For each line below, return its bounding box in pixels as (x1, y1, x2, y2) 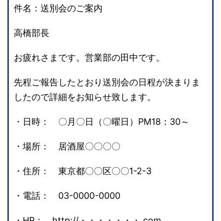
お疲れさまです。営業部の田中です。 (14, 52, 165, 63)
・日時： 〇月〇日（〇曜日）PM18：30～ (14, 116, 189, 127)
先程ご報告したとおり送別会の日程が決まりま (14, 77, 200, 88)
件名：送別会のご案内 (14, 3, 103, 14)
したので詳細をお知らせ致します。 (14, 92, 156, 103)
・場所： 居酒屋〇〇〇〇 (14, 141, 120, 152)
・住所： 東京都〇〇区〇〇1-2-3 (14, 166, 151, 177)
